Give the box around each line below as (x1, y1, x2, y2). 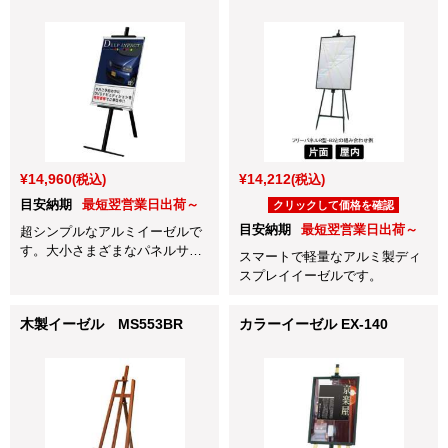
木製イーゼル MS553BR (20, 315, 183, 332)
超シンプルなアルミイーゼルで (20, 223, 202, 239)
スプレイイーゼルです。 (239, 267, 382, 283)
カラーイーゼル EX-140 (239, 315, 388, 332)
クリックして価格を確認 (273, 198, 394, 211)
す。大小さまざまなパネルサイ (20, 242, 202, 258)
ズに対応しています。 (20, 261, 150, 277)
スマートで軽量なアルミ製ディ (239, 248, 421, 264)
